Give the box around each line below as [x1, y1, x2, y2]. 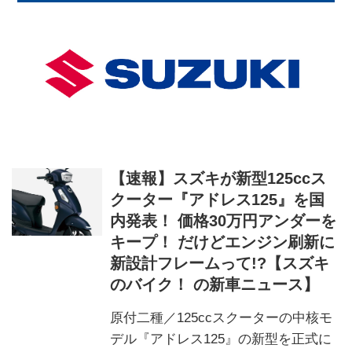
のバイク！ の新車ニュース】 [110, 275, 320, 293]
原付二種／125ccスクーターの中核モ [110, 310, 333, 325]
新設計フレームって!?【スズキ [110, 254, 330, 272]
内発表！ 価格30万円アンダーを [110, 211, 337, 229]
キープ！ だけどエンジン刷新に [110, 233, 335, 251]
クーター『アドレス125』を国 [110, 190, 325, 208]
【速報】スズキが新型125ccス [110, 169, 327, 187]
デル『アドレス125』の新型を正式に [110, 331, 332, 346]
